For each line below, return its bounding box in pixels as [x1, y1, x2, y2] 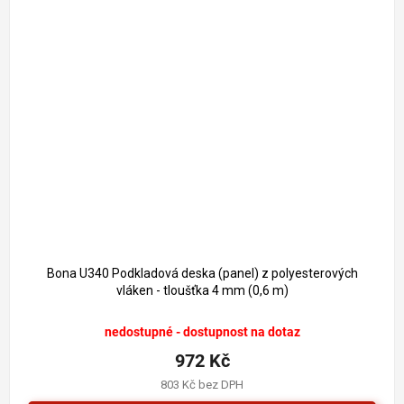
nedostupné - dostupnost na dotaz [104, 325, 300, 340]
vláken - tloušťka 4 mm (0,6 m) [115, 283, 289, 298]
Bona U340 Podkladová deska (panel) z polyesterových [46, 266, 358, 281]
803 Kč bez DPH [161, 378, 243, 392]
